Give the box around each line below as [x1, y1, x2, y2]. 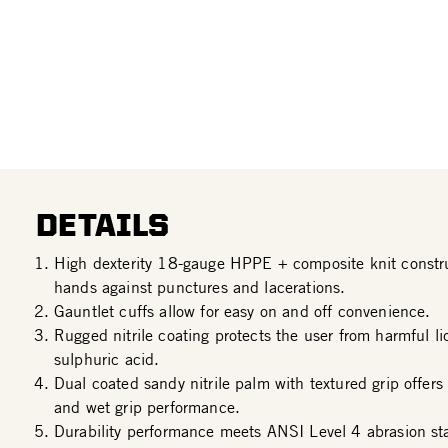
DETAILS [36, 207, 170, 242]
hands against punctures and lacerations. [54, 277, 346, 297]
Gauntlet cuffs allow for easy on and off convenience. [54, 301, 431, 321]
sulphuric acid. [54, 349, 160, 369]
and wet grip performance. [54, 397, 241, 417]
